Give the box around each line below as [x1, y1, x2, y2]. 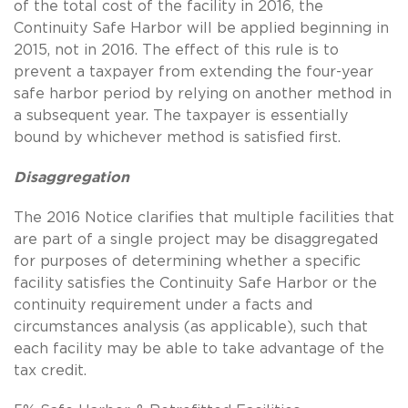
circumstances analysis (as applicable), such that [14, 319, 368, 334]
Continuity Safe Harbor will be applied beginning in [14, 20, 389, 36]
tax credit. [14, 362, 91, 378]
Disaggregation [14, 169, 129, 185]
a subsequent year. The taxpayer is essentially [14, 107, 348, 123]
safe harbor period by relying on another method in [14, 86, 392, 101]
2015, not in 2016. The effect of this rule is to [14, 42, 339, 57]
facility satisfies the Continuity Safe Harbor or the [14, 275, 377, 291]
